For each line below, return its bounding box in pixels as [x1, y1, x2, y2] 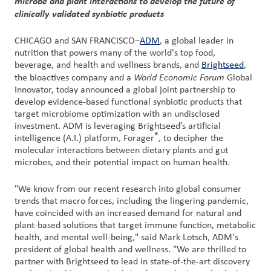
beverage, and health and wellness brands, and [15, 60, 201, 70]
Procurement [40, 67, 97, 79]
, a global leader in [160, 36, 233, 46]
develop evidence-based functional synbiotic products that [15, 97, 242, 107]
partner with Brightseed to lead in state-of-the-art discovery [15, 257, 250, 267]
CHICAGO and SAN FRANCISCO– [15, 36, 140, 46]
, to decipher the [158, 134, 223, 143]
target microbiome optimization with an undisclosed [15, 109, 220, 119]
